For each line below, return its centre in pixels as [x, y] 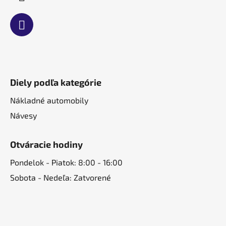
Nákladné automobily [49, 100]
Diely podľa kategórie [56, 82]
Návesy [23, 116]
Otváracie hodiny [46, 145]
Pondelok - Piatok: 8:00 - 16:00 [66, 162]
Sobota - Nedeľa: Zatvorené [61, 178]
